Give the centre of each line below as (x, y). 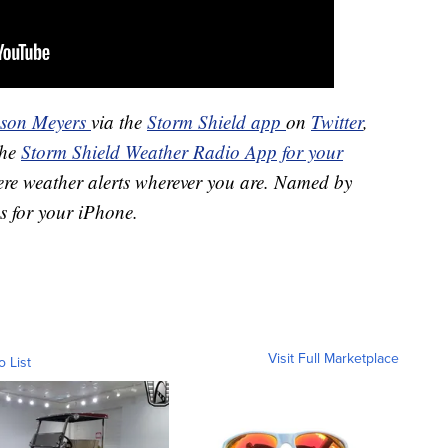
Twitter (337, 122)
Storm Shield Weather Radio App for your (182, 152)
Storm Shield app (216, 122)
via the (119, 122)
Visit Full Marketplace (333, 359)
